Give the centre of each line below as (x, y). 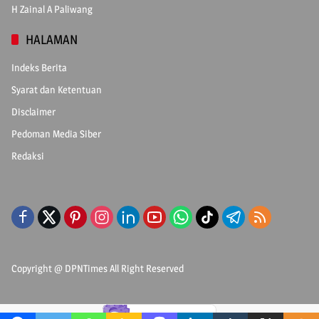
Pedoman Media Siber (56, 133)
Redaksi (28, 155)
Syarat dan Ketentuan (57, 89)
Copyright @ (38, 268)
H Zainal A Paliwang (52, 9)
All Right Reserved (146, 268)
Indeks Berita (39, 67)
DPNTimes (86, 268)
